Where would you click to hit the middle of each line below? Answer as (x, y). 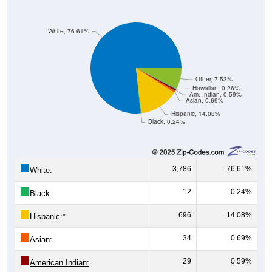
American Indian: (59, 262)
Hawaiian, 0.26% (216, 88)
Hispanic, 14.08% (195, 114)
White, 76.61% (69, 31)
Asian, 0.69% (204, 100)
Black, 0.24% (166, 121)
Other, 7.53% (214, 79)
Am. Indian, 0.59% (216, 94)
